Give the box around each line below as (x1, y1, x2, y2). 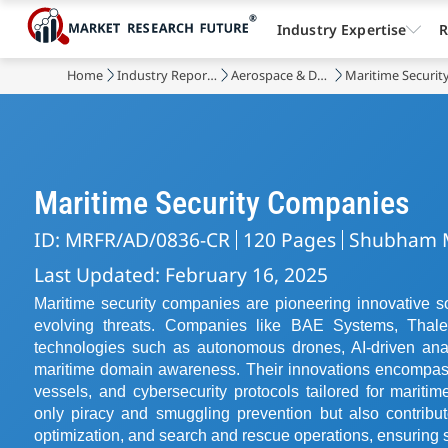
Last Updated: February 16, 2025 (33, 261, 328, 288)
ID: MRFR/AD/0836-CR (33, 226, 230, 253)
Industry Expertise (276, 19, 407, 39)
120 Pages (242, 226, 336, 253)
